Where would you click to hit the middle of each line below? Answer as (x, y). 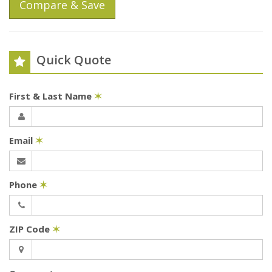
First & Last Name (52, 96)
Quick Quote (74, 59)
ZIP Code (31, 229)
